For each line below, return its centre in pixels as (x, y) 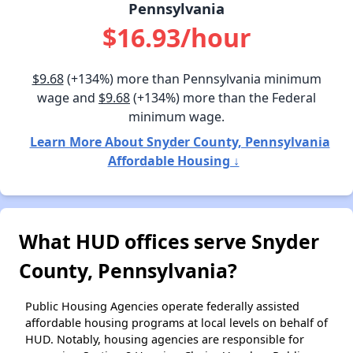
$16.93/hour (176, 37)
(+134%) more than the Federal (223, 97)
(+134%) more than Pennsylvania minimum (192, 78)
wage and (68, 97)
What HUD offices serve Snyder (169, 241)
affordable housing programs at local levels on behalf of (176, 322)
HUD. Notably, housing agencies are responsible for (165, 339)
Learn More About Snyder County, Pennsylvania (180, 141)
